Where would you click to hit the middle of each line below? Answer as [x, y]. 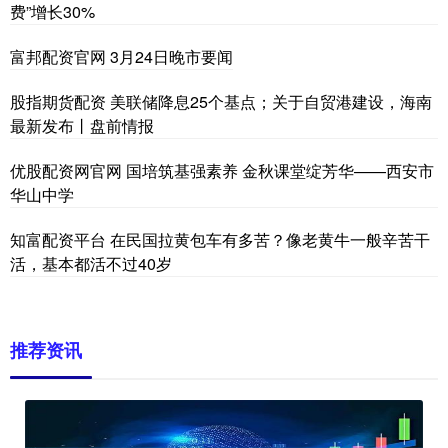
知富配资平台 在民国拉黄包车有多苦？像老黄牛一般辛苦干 [220, 240]
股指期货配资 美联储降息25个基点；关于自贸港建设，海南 [221, 102]
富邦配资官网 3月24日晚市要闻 [121, 57]
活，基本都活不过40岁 [91, 264]
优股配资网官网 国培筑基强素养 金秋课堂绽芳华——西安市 [222, 171]
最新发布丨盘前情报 [82, 126]
